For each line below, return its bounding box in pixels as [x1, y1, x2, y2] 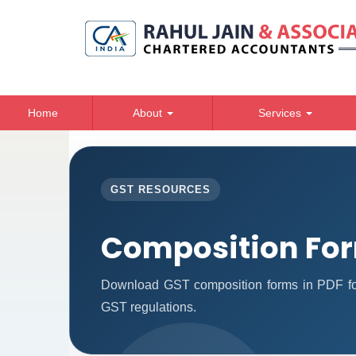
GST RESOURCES [110, 184, 211, 196]
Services [257, 106, 304, 119]
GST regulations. [101, 300, 196, 314]
